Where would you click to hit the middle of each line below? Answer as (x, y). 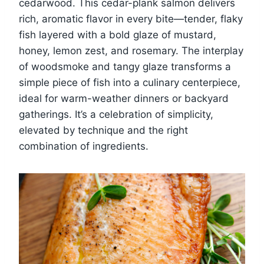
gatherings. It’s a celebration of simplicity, (116, 115)
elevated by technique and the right (103, 131)
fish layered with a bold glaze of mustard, (118, 35)
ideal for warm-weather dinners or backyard (124, 99)
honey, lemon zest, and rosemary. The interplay (131, 51)
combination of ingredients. (84, 146)
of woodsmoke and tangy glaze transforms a (125, 67)
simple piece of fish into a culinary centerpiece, (130, 83)
